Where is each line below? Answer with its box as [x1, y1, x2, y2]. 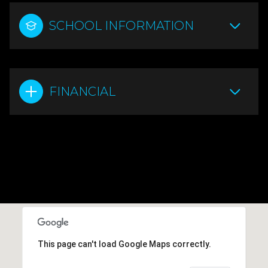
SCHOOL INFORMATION [49, 18, 194, 33]
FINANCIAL [49, 84, 115, 99]
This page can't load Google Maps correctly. [37, 239, 211, 249]
